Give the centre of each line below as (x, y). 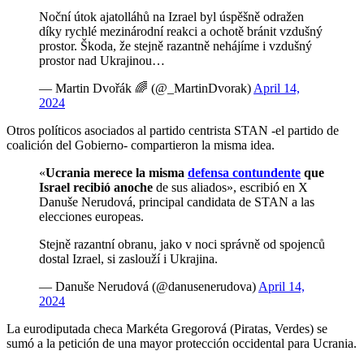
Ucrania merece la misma (117, 173)
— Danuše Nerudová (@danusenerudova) (149, 287)
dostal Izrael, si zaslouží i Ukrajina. (128, 259)
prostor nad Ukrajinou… (102, 61)
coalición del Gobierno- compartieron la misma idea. (141, 145)
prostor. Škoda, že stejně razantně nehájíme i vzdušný (175, 46)
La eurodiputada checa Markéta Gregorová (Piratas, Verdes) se (167, 329)
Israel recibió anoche (96, 188)
